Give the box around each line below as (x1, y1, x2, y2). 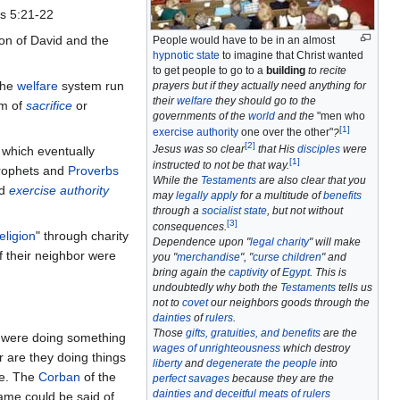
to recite (305, 64, 346, 78)
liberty (153, 356, 182, 370)
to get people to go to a (153, 64, 266, 78)
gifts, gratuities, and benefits (186, 326, 321, 339)
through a (153, 204, 202, 217)
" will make (309, 235, 361, 248)
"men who (317, 110, 365, 123)
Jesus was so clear (153, 142, 245, 155)
